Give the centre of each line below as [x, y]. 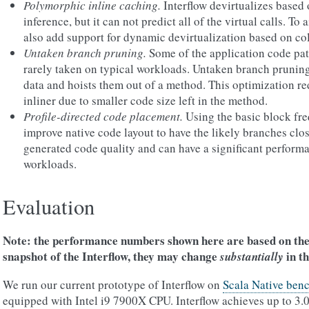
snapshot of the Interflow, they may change [111, 256]
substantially [252, 257]
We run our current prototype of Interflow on [113, 285]
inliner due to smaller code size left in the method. [146, 100]
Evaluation [49, 207]
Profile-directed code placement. [103, 116]
